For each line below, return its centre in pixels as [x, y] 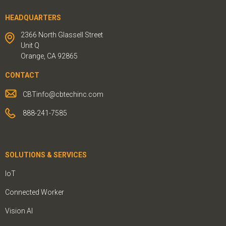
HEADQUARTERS [33, 18]
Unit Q [30, 46]
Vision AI [19, 211]
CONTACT [22, 75]
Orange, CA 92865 [49, 56]
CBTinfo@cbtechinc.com [63, 94]
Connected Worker [35, 192]
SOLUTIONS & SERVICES [46, 155]
